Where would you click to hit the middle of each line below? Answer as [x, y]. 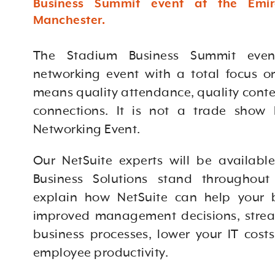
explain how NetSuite [104, 198]
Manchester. [70, 21]
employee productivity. [101, 253]
